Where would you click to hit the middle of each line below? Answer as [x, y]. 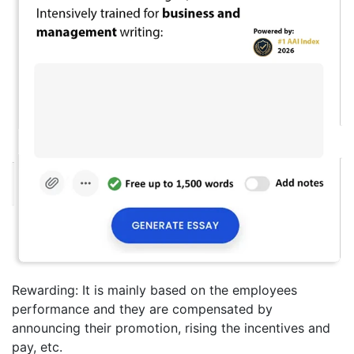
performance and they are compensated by [142, 309]
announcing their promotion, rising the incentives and [171, 328]
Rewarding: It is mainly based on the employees [154, 290]
